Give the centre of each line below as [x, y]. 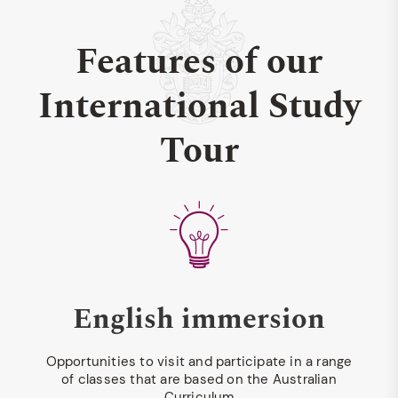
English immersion [199, 319]
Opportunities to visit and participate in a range [199, 362]
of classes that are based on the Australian [199, 379]
